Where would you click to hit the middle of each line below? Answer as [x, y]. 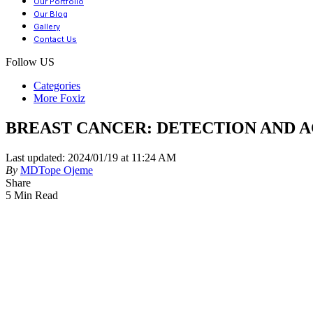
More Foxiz [59, 98]
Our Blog [51, 14]
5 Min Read [32, 195]
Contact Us [55, 39]
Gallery [47, 27]
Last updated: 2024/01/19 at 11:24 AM [91, 157]
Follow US [30, 62]
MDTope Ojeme [57, 170]
